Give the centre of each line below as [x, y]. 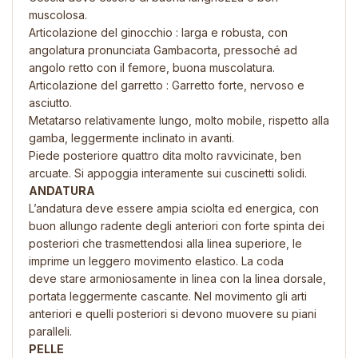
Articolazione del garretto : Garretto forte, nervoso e [167, 85]
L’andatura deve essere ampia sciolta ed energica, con [174, 208]
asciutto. [50, 102]
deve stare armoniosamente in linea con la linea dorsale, [177, 278]
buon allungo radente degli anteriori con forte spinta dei [177, 225]
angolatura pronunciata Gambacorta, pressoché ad [163, 50]
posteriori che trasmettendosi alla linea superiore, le [165, 243]
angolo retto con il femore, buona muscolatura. [152, 67]
